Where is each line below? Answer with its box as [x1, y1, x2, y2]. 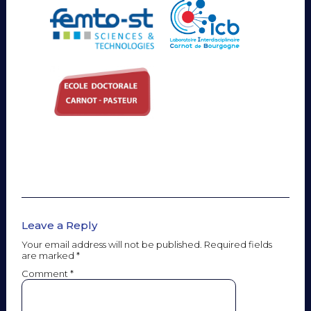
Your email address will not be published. [22, 239, 203, 251]
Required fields [204, 239, 273, 251]
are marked [22, 250, 77, 262]
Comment [22, 268, 71, 280]
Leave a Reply [22, 219, 99, 233]
